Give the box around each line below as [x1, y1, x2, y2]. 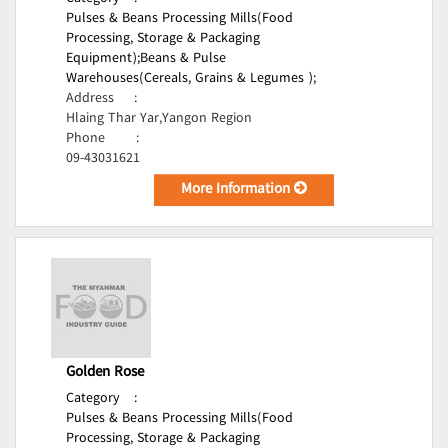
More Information [181, 177, 295, 203]
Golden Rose [66, 360, 144, 386]
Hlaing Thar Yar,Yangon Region [66, 107, 252, 131]
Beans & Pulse [140, 47, 226, 71]
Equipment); [66, 47, 140, 71]
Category [66, 387, 120, 411]
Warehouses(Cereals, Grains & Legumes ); [66, 67, 316, 91]
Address [66, 87, 114, 111]
